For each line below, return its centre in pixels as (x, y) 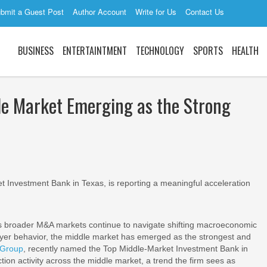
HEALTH (245, 51)
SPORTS (208, 51)
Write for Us (156, 12)
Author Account (100, 12)
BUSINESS (36, 51)
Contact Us (205, 12)
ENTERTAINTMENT (95, 51)
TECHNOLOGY (160, 51)
